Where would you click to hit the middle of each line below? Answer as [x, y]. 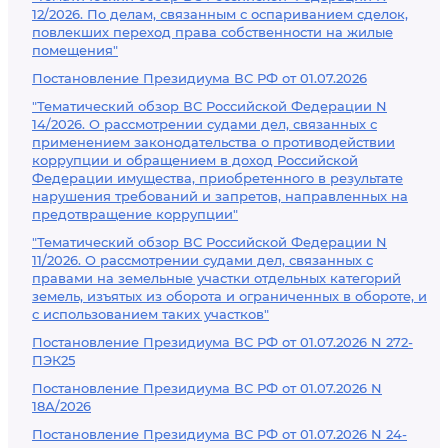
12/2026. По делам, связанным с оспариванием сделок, [220, 14]
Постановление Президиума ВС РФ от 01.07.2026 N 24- [219, 434]
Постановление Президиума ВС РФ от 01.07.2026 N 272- [222, 342]
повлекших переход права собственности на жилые [212, 32]
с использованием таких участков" [150, 314]
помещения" [75, 50]
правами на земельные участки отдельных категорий [216, 278]
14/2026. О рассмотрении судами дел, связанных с [204, 124]
